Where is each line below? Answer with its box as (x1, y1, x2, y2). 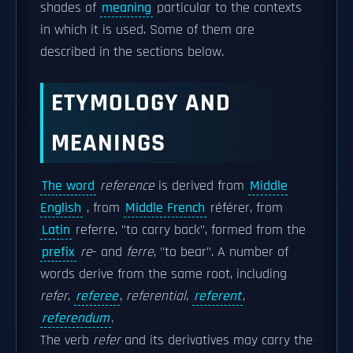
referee (76, 288, 118, 305)
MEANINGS (51, 127, 165, 159)
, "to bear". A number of (154, 243, 288, 261)
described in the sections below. (40, 43, 224, 61)
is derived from (154, 177, 248, 195)
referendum (42, 310, 110, 327)
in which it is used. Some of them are (40, 21, 255, 39)
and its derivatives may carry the (124, 332, 313, 349)
